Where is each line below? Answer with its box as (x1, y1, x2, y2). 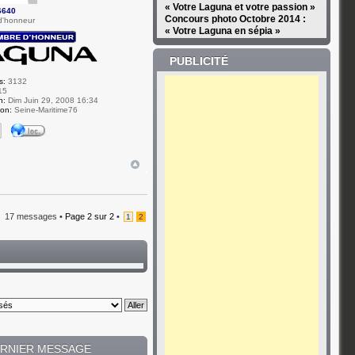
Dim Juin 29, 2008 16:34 (6, 95, 99, 105)
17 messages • (5, 212, 66, 221)
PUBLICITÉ (169, 55, 228, 67)
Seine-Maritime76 (12, 105, 78, 114)
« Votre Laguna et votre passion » (164, 2, 315, 13)
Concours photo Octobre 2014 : (164, 13, 306, 25)
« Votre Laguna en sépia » (164, 25, 281, 36)
